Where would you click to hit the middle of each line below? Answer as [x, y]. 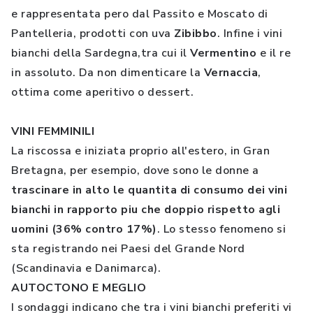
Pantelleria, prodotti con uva [93, 34]
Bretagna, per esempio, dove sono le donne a [135, 170]
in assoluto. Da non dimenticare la [108, 73]
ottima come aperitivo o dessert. [102, 92]
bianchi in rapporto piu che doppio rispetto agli [146, 210]
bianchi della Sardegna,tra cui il [101, 53]
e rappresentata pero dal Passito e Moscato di [140, 14]
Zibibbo [196, 34]
